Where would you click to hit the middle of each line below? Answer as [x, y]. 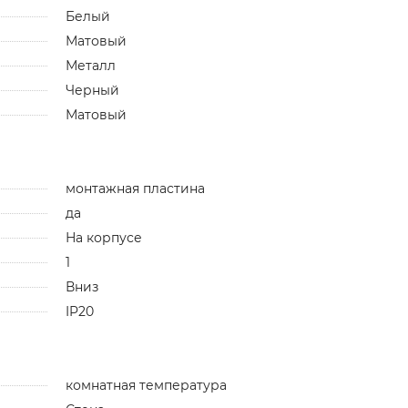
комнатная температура [146, 385]
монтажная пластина [135, 188]
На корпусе [103, 237]
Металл [90, 65]
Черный [92, 90]
